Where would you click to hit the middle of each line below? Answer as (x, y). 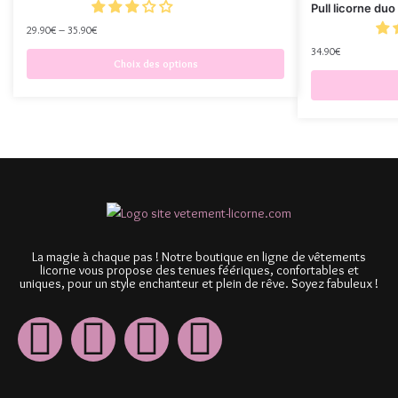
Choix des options (155, 64)
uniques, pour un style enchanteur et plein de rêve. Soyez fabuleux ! (199, 284)
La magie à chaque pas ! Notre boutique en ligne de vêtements (199, 257)
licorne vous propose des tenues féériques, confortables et (199, 271)
